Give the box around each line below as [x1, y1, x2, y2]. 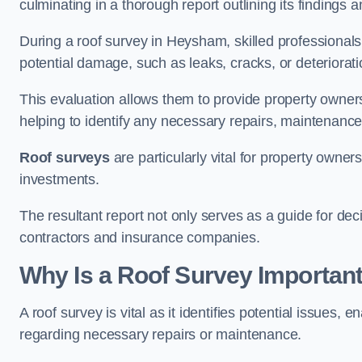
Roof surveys [19, 149, 110, 166]
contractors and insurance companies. [19, 229, 260, 246]
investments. [19, 170, 103, 187]
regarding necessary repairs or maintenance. [19, 326, 302, 343]
